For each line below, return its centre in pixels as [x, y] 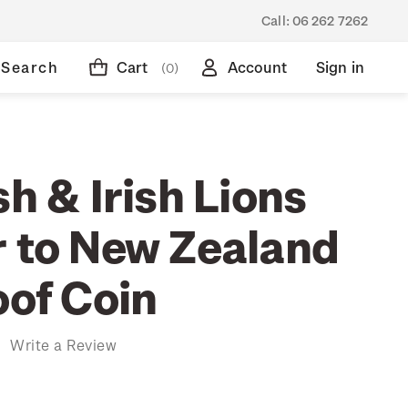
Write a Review [63, 344]
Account [257, 67]
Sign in [340, 67]
